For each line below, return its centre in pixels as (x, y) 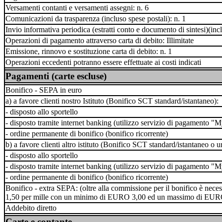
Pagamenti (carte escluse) (56, 76)
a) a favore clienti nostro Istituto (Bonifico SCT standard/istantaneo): (112, 101)
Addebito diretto (31, 208)
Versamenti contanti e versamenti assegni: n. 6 (77, 8)
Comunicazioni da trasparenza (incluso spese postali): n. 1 (96, 19)
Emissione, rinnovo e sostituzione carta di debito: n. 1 (89, 51)
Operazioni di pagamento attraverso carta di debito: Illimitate (100, 40)
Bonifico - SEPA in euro (44, 90)
